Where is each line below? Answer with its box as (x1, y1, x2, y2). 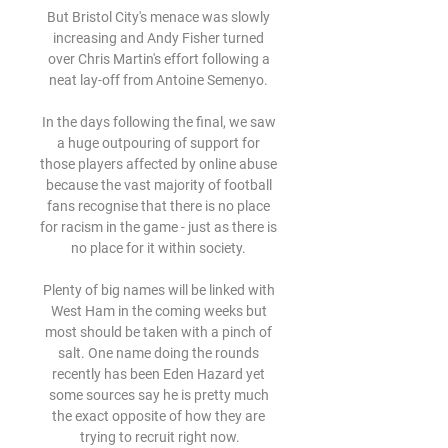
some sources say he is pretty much (48, 387, 269, 403)
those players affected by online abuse (40, 156, 277, 172)
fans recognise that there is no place (47, 198, 270, 214)
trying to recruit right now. (80, 429, 240, 445)
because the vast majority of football (45, 177, 272, 193)
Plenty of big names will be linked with (42, 282, 275, 298)
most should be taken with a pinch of (45, 324, 272, 340)
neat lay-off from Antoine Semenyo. (49, 72, 271, 88)
